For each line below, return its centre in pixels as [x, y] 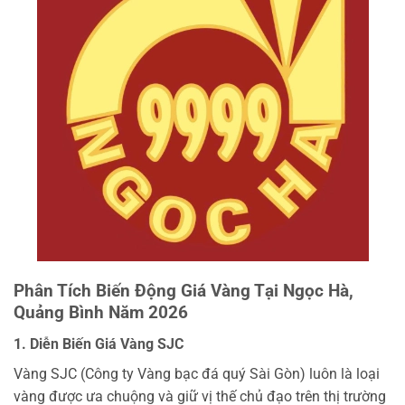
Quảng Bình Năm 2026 [101, 312]
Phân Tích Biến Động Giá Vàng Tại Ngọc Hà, [184, 290]
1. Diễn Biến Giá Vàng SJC [99, 344]
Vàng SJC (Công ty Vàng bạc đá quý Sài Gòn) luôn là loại [197, 373]
